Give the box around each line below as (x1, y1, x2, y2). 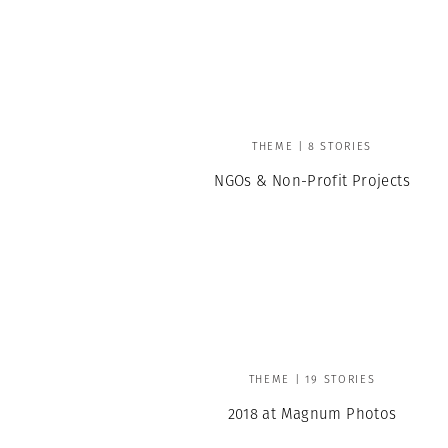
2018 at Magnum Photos (227, 403, 397, 424)
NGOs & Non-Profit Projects (214, 170, 410, 191)
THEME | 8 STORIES (251, 138, 373, 154)
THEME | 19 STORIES (248, 371, 376, 387)
